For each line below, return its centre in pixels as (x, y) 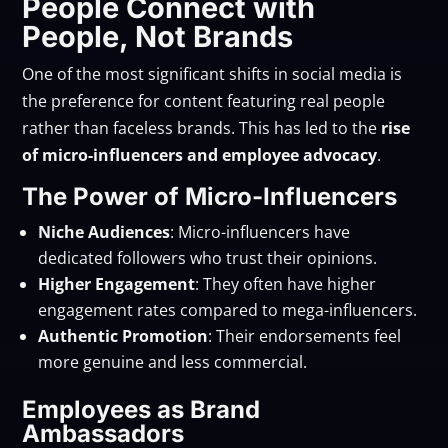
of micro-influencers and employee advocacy (200, 154)
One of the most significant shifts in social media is (212, 73)
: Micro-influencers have (260, 231)
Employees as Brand (141, 409)
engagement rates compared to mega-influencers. (228, 309)
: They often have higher (286, 283)
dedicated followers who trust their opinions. (208, 257)
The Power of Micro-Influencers (210, 196)
